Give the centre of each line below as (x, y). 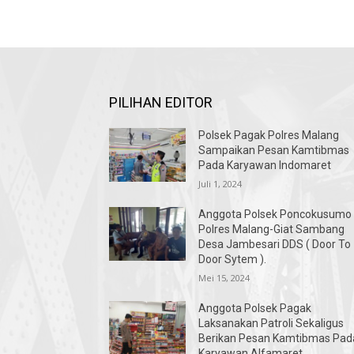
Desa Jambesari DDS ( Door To (275, 245)
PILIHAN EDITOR (161, 103)
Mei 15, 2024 (224, 278)
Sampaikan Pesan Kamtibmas (274, 151)
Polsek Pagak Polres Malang (269, 136)
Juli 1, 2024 (220, 184)
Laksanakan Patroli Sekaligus (271, 324)
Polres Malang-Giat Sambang (272, 230)
